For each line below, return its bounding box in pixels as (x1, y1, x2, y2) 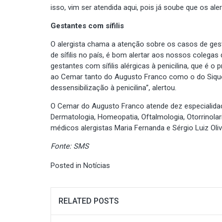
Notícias (83, 161, 110, 170)
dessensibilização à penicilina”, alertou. (51, 83, 176, 92)
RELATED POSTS (58, 196, 119, 206)
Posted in (51, 161, 83, 170)
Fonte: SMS (51, 141, 89, 151)
